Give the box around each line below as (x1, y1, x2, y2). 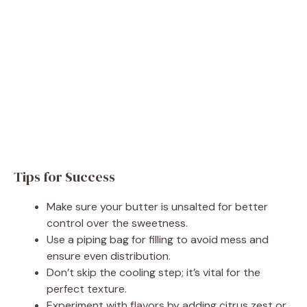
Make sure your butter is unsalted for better (47, 199, 268, 214)
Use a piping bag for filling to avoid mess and (47, 232, 269, 247)
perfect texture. (47, 281, 127, 296)
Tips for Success (14, 167, 115, 186)
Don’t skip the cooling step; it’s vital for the (47, 265, 260, 280)
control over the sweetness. (47, 215, 188, 230)
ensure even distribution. (47, 248, 171, 263)
